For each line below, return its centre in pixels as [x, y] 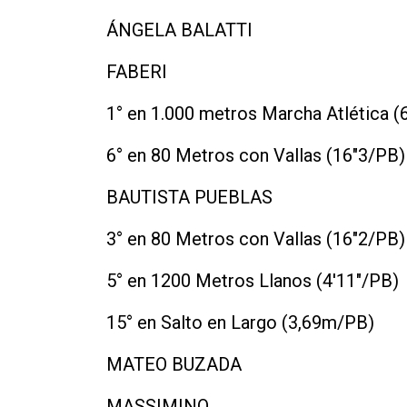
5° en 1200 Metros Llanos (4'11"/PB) [253, 280]
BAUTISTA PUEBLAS [189, 197]
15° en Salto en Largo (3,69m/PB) [240, 322]
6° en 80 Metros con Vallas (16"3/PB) [256, 155]
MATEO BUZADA [174, 364]
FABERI [137, 71]
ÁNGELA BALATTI [179, 30]
